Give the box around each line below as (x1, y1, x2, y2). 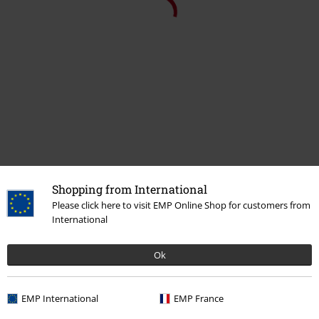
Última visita (7, 106, 77, 122)
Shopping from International (52, 182, 207, 197)
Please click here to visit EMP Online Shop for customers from (52, 199, 310, 211)
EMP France (174, 292, 224, 305)
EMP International (21, 292, 98, 305)
